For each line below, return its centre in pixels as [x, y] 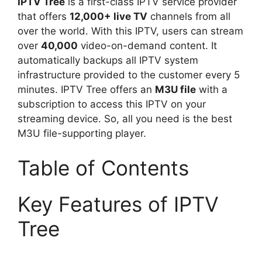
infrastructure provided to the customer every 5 [129, 75]
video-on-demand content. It [147, 45]
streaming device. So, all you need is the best [125, 118]
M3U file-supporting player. [82, 133]
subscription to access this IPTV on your [112, 104]
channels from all [189, 16]
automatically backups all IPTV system [108, 60]
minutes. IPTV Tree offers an [86, 89]
